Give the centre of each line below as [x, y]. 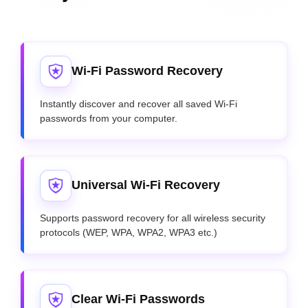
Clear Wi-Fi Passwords [138, 299]
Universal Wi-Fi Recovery [145, 185]
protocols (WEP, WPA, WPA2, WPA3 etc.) [128, 232]
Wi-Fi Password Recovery [147, 71]
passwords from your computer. [108, 118]
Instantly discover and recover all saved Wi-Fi [138, 103]
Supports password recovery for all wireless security [152, 218]
